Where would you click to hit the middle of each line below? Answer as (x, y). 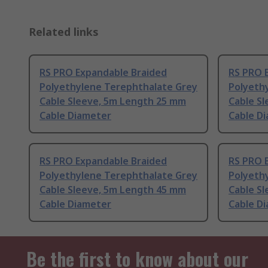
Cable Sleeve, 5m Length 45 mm (113, 190)
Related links (64, 32)
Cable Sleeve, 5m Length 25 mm (113, 101)
